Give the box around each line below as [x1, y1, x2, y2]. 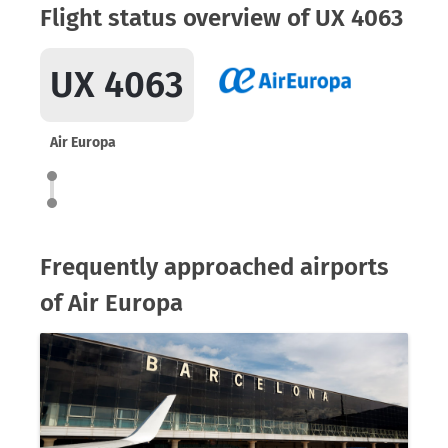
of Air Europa [40, 289, 183, 317]
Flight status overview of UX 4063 [40, 4, 403, 32]
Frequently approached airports [40, 253, 389, 281]
